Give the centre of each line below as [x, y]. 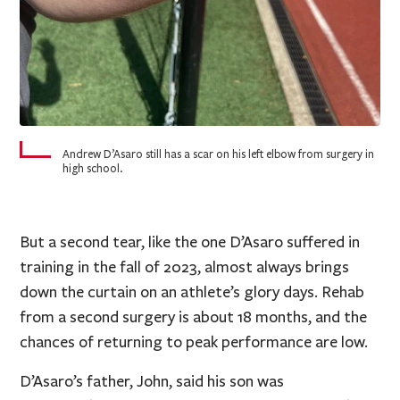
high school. [93, 168]
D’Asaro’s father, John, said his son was [152, 381]
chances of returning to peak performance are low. [194, 342]
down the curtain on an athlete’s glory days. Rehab [192, 292]
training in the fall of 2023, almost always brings [185, 267]
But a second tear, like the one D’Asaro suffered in [190, 242]
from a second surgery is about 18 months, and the [194, 317]
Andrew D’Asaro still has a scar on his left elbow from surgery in [219, 154]
